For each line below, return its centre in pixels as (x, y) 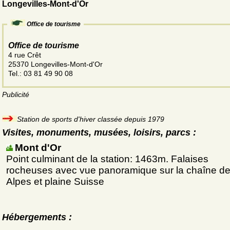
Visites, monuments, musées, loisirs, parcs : (99, 133)
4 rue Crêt (26, 55)
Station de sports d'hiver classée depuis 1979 (91, 119)
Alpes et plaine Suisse (55, 182)
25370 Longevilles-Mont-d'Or (55, 64)
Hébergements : (37, 217)
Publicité (16, 95)
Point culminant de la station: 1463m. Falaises (107, 159)
